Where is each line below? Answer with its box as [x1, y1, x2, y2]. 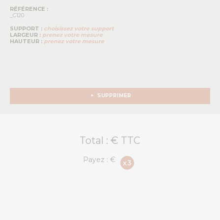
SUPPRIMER [96, 92, 132, 99]
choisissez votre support [44, 25, 114, 32]
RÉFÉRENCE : [10, 5, 48, 12]
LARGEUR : [10, 31, 41, 38]
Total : [80, 134, 110, 146]
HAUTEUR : [10, 37, 42, 45]
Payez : [83, 155, 110, 164]
